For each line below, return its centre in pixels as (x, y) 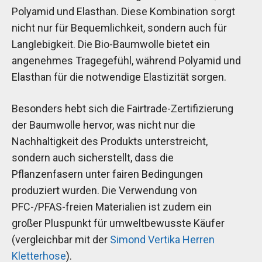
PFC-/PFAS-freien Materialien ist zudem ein (112, 206)
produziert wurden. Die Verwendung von (104, 190)
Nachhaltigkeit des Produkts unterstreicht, (110, 141)
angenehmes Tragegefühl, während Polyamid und (126, 61)
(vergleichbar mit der (61, 239)
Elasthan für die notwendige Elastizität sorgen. (119, 77)
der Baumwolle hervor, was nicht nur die (104, 125)
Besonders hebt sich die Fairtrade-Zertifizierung (123, 108)
